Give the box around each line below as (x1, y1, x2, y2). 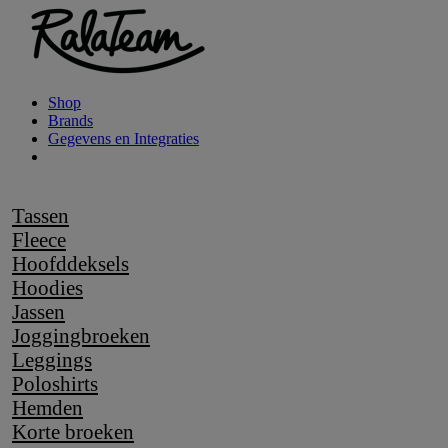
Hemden (12, 396, 83, 419)
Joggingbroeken (12, 324, 150, 347)
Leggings (12, 348, 92, 371)
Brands (48, 112, 93, 129)
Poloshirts (12, 372, 98, 395)
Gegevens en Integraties (48, 130, 199, 147)
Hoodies (12, 276, 83, 299)
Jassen (12, 300, 65, 323)
